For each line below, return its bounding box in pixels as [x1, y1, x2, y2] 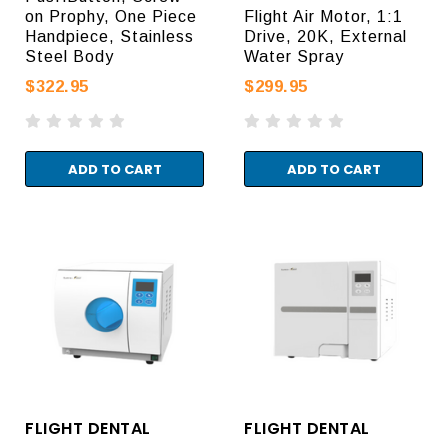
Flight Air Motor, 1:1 [244, 7, 403, 25]
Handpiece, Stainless [25, 27, 194, 45]
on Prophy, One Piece [25, 7, 197, 25]
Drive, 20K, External [244, 27, 407, 45]
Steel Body [25, 47, 114, 65]
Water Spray [244, 47, 344, 65]
